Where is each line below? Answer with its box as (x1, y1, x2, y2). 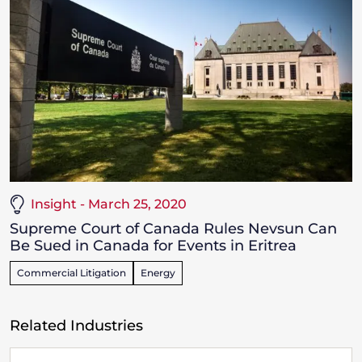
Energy (141, 267, 175, 280)
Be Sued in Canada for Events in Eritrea (10, 237, 297, 255)
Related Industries (10, 317, 143, 335)
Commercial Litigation (17, 267, 126, 280)
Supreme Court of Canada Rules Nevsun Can (10, 220, 337, 238)
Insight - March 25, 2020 (31, 196, 187, 213)
